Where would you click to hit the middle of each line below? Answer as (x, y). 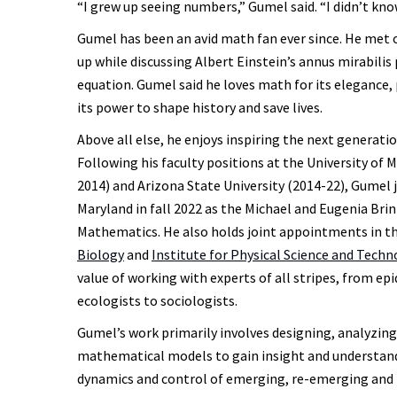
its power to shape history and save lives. (200, 108)
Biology (101, 255)
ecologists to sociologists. (157, 301)
